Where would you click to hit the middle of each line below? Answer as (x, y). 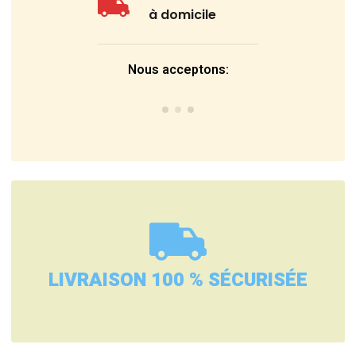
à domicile (183, 15)
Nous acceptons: (178, 70)
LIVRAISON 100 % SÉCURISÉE (178, 281)
